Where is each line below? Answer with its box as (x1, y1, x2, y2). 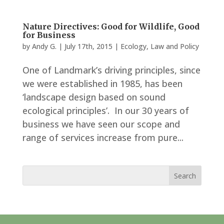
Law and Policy (150, 41, 199, 51)
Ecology (120, 41, 146, 51)
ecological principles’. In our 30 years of (22, 104, 189, 116)
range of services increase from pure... (22, 131, 183, 143)
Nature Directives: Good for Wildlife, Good (22, 21, 199, 31)
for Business (22, 30, 75, 40)
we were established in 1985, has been (22, 77, 182, 89)
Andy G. (31, 41, 56, 51)
